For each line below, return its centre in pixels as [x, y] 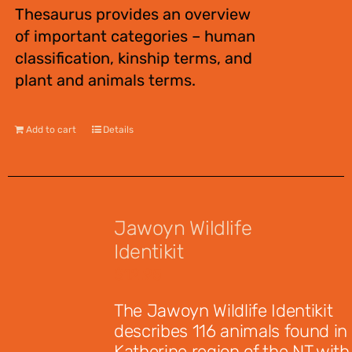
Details [118, 130]
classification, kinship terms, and [133, 58]
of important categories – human [135, 36]
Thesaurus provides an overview [132, 14]
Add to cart [51, 130]
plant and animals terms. [105, 80]
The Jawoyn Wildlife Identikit [224, 311]
